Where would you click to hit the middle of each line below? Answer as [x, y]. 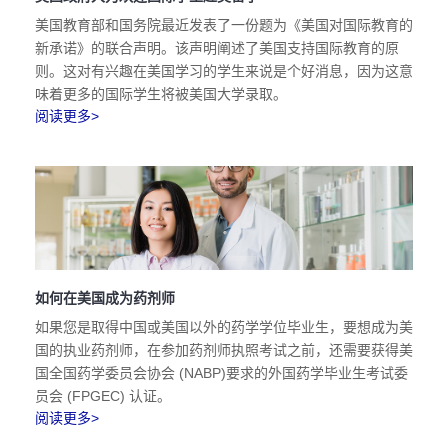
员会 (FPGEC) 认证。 [103, 396]
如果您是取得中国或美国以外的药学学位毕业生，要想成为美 [224, 327]
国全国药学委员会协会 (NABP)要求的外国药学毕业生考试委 [221, 373]
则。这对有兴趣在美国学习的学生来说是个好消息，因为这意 [224, 71]
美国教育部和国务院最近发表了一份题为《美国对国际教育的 [224, 25]
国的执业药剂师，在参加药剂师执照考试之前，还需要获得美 [224, 350]
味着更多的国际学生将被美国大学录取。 [161, 94]
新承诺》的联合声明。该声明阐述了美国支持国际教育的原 [217, 48]
